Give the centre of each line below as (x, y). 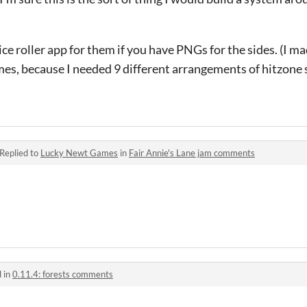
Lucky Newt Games (79, 152)
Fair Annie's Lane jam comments (192, 152)
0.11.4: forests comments (63, 274)
